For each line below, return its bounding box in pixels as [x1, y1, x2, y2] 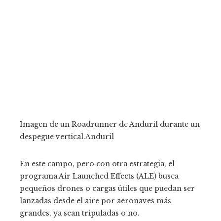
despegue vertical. [20, 132, 85, 141]
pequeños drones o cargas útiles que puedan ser [20, 184, 195, 193]
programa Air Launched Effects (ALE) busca [20, 171, 179, 181]
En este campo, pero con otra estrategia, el [20, 159, 175, 168]
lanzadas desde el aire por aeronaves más [20, 196, 171, 205]
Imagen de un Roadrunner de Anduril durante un [20, 119, 200, 129]
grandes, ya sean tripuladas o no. [20, 208, 140, 218]
